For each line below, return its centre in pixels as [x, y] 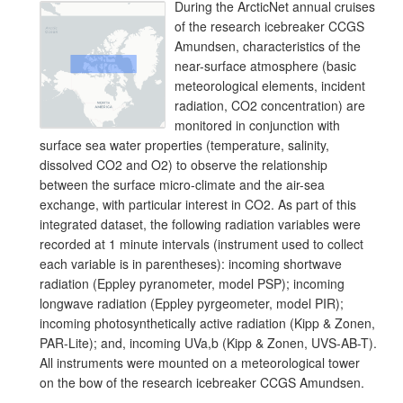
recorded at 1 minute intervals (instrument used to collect [201, 244]
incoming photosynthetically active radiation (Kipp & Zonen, [207, 323]
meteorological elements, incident [270, 85]
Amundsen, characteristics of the [268, 46]
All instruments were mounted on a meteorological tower [200, 363]
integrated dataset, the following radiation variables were [200, 224]
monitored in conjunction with [257, 125]
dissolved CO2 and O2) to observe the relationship [184, 165]
